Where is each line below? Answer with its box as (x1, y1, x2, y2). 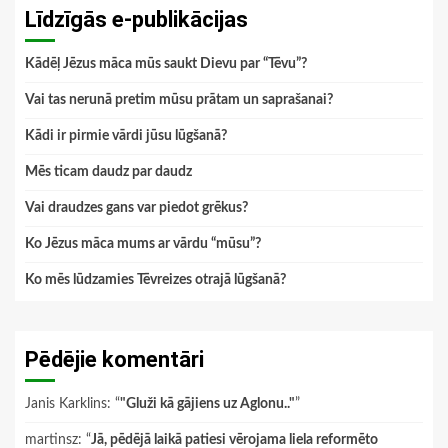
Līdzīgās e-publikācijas (25, 6, 248, 32)
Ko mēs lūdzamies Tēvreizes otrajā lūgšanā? (25, 272, 286, 287)
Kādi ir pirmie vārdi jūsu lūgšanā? (25, 128, 227, 143)
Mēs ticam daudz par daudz (25, 164, 192, 179)
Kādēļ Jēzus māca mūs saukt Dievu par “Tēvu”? (25, 56, 307, 71)
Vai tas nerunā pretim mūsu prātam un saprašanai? (25, 92, 333, 107)
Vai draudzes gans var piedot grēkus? (25, 200, 248, 215)
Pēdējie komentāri (25, 346, 204, 372)
